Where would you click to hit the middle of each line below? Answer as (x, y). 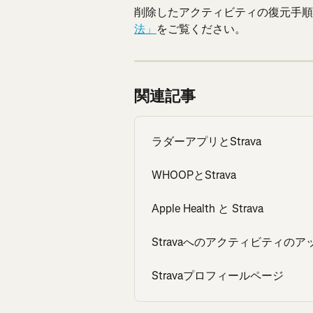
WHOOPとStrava (194, 175)
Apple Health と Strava (208, 209)
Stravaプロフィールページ (218, 276)
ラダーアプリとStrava (206, 142)
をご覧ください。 (201, 29)
